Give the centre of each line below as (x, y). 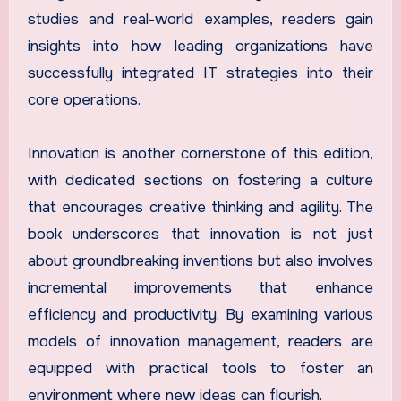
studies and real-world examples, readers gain (200, 19)
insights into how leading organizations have (200, 46)
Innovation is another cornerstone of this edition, (200, 153)
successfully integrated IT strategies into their (200, 73)
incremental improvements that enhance (200, 287)
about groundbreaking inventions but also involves (200, 260)
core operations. (84, 99)
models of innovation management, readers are (200, 341)
